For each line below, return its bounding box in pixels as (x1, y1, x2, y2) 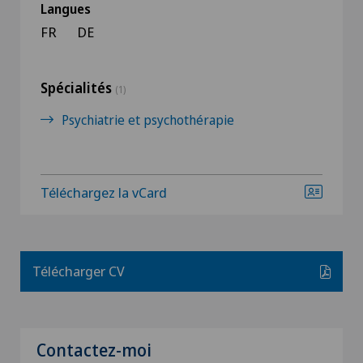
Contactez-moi (36, 339, 152, 361)
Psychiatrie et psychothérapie (62, 111, 234, 129)
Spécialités (41, 79, 115, 97)
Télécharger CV (32, 262, 125, 280)
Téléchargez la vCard (41, 183, 167, 202)
